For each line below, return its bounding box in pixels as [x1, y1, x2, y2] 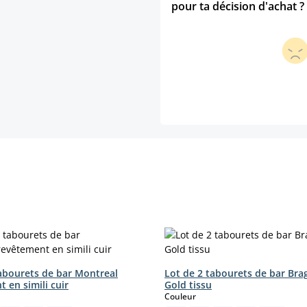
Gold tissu [164, 278, 212, 292]
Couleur [164, 291, 196, 303]
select [195, 290, 221, 302]
